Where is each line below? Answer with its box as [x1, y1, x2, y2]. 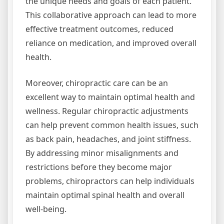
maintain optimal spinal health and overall [25, 189, 184, 200]
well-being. [25, 203, 66, 214]
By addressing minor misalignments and [25, 147, 178, 158]
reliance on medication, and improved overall [25, 37, 196, 48]
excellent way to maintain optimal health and [25, 91, 195, 102]
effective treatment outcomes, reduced [25, 23, 173, 34]
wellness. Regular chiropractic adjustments [25, 105, 188, 116]
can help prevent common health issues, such [25, 119, 198, 130]
